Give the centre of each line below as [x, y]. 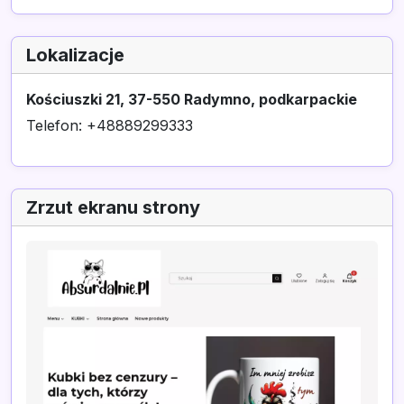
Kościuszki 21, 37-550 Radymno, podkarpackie [192, 99]
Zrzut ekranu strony [113, 207]
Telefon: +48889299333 [110, 125]
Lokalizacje [75, 55]
